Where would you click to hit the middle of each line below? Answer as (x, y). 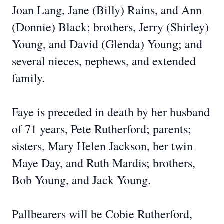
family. (28, 78)
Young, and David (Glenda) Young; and (107, 44)
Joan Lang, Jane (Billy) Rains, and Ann (107, 10)
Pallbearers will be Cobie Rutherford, (102, 214)
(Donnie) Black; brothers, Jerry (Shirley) (110, 27)
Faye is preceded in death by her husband (111, 112)
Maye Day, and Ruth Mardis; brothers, (104, 163)
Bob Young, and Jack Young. (81, 180)
